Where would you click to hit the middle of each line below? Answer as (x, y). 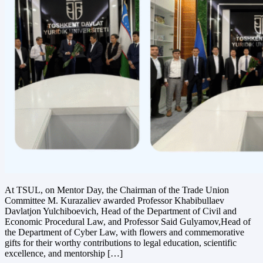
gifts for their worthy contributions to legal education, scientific (121, 242)
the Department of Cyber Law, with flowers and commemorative (124, 232)
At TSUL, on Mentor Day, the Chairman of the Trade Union (117, 190)
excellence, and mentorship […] (64, 253)
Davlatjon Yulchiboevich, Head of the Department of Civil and (121, 211)
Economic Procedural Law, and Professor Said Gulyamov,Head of (128, 221)
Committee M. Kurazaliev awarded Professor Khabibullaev (114, 200)
